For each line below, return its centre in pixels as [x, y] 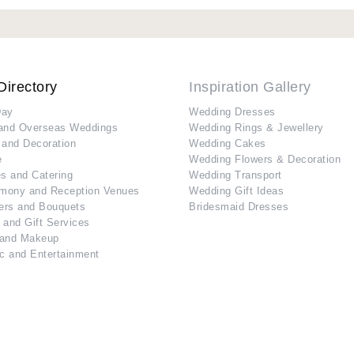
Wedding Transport [235, 175]
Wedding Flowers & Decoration [265, 160]
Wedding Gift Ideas [236, 191]
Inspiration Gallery [250, 87]
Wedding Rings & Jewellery [256, 128]
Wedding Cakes [228, 144]
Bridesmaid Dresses [239, 207]
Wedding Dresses [232, 112]
